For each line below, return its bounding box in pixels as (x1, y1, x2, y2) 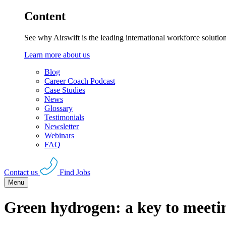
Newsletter (44, 122, 79, 131)
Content (24, 10, 66, 23)
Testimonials (44, 113, 84, 122)
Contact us (4, 167, 38, 177)
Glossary (44, 104, 73, 113)
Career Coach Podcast (44, 77, 115, 86)
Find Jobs (59, 167, 90, 177)
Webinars (44, 131, 74, 140)
